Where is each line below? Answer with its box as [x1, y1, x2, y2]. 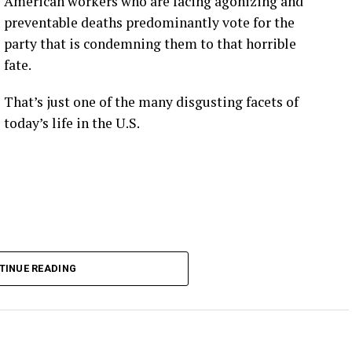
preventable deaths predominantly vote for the [4, 13, 295, 31]
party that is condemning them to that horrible [4, 35, 296, 53]
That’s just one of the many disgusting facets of [4, 93, 299, 111]
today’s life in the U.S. [4, 114, 140, 132]
